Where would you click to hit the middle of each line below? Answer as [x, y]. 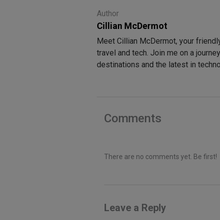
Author [108, 14]
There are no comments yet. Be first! [161, 157]
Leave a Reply [135, 208]
